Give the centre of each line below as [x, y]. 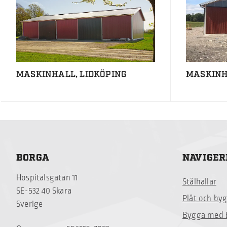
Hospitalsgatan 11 [47, 178]
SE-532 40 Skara [44, 191]
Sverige [30, 204]
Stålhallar [199, 182]
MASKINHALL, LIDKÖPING [72, 75]
